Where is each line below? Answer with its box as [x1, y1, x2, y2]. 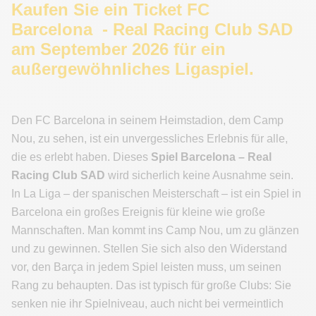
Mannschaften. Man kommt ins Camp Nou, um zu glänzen [11, 224, 299, 236]
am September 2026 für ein [11, 39, 226, 59]
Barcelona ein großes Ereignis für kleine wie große [11, 205, 265, 218]
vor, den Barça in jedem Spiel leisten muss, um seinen [11, 260, 281, 273]
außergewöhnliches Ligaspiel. [11, 59, 254, 78]
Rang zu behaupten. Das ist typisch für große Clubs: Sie [11, 279, 291, 291]
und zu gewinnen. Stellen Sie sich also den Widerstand [11, 242, 287, 255]
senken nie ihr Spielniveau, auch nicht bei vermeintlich [11, 297, 284, 310]
